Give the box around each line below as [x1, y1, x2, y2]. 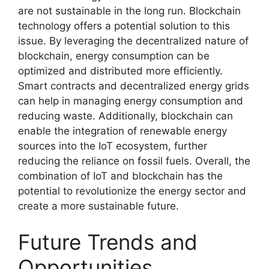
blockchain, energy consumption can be [18, 50, 210, 62]
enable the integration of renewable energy [18, 125, 227, 138]
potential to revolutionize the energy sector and [18, 185, 246, 198]
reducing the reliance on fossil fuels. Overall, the [18, 155, 250, 168]
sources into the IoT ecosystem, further [18, 140, 207, 153]
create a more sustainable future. [18, 200, 179, 213]
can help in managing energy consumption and [18, 95, 243, 107]
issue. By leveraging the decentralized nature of [18, 35, 249, 47]
